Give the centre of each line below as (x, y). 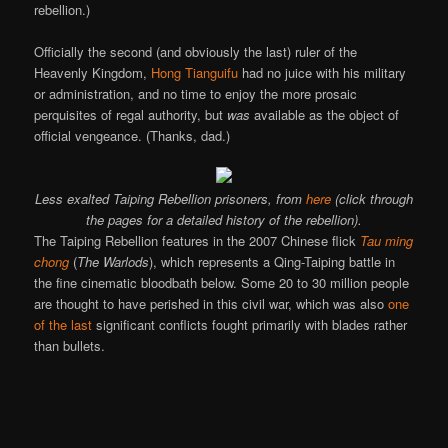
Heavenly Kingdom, (93, 72)
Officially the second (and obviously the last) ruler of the (196, 51)
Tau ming (387, 240)
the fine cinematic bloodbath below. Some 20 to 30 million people (222, 282)
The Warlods (113, 261)
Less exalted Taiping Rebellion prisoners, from (170, 198)
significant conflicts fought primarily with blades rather (250, 324)
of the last (63, 324)
